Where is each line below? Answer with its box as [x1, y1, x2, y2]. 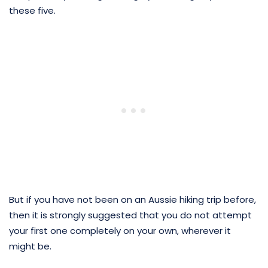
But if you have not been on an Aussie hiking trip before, [9, 193, 256, 206]
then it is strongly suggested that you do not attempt [9, 208, 252, 221]
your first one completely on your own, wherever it [9, 224, 231, 237]
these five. [9, 4, 56, 17]
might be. [9, 239, 51, 252]
